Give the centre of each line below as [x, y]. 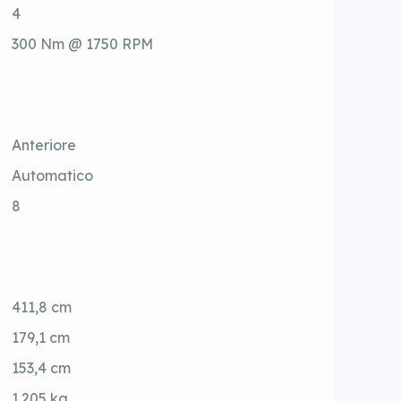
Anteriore [44, 145]
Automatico [53, 176]
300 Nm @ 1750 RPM [83, 44]
